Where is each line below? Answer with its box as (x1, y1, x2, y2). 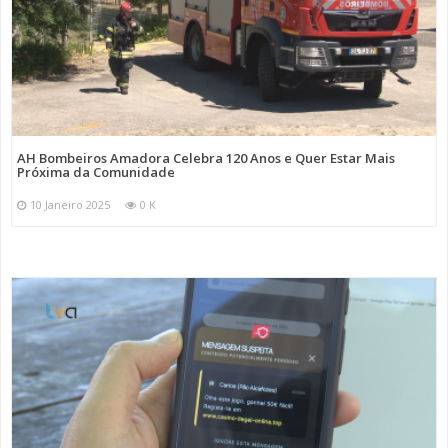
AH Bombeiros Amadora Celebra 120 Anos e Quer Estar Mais (17, 148, 395, 167)
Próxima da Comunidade (17, 162, 175, 181)
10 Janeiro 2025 (30, 196, 110, 212)
